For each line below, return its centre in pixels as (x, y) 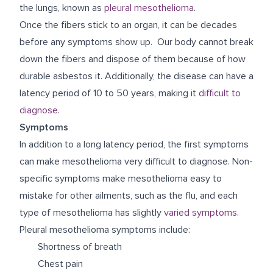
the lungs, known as (62, 8)
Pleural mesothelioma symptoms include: (105, 229)
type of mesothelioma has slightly (92, 212)
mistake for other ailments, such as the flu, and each (129, 195)
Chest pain (60, 264)
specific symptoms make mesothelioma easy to (121, 178)
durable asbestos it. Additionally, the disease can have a (136, 76)
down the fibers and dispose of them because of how (133, 59)
